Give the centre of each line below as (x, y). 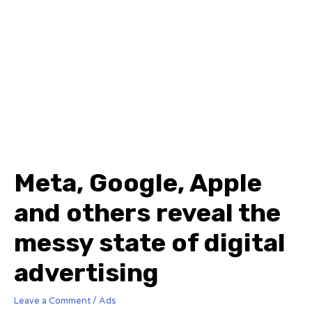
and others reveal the (147, 212)
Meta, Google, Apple (138, 182)
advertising (86, 272)
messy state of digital (150, 242)
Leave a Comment (52, 301)
